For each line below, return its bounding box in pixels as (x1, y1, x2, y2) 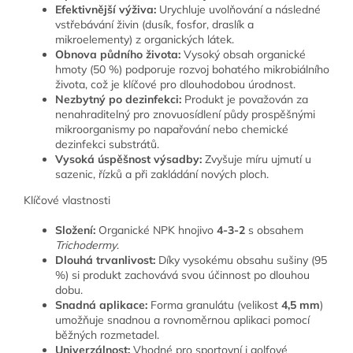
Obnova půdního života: (55, 46, 180, 61)
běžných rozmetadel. (55, 327, 159, 342)
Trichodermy (55, 237, 117, 252)
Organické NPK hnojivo (95, 222, 217, 237)
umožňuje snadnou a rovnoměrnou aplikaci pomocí (55, 312, 310, 327)
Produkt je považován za (181, 91, 308, 106)
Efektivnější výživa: (55, 2, 156, 17)
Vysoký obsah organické (180, 46, 306, 61)
